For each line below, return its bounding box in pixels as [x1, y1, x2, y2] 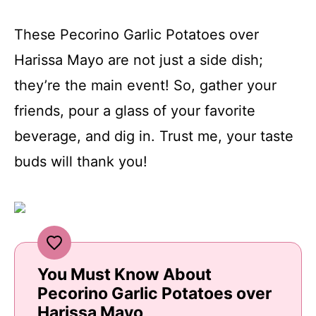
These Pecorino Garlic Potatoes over [14, 25, 259, 43]
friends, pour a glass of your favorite [14, 102, 255, 119]
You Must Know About [37, 264, 212, 284]
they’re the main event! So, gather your [14, 76, 276, 94]
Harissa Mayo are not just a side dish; [14, 51, 263, 68]
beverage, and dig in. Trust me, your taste [14, 127, 293, 145]
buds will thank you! [14, 152, 147, 170]
